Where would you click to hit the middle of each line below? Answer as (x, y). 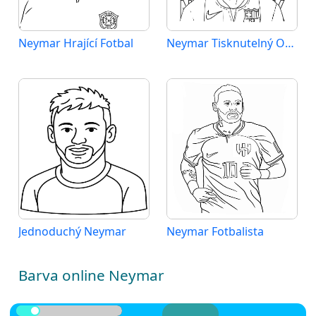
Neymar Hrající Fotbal (76, 43)
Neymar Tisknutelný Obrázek (290, 43)
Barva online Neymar (91, 275)
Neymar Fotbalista (215, 232)
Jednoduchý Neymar (72, 232)
